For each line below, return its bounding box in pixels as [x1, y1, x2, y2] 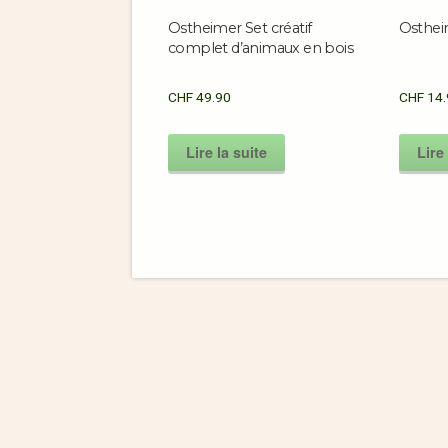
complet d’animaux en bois [168, 39, 353, 58]
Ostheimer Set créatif [168, 19, 312, 38]
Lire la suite [186, 141, 267, 162]
